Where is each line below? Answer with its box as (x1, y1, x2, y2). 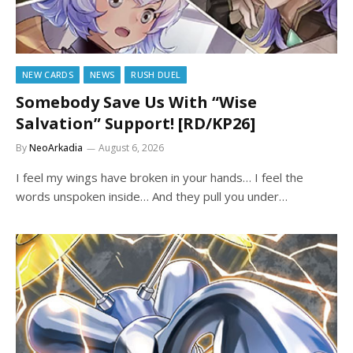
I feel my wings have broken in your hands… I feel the (16, 169, 303, 185)
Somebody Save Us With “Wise (16, 91, 257, 113)
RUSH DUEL (131, 68, 181, 80)
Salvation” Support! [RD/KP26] (16, 112, 255, 134)
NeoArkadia (29, 140, 83, 154)
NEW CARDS (22, 68, 73, 80)
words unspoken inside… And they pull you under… (16, 188, 288, 204)
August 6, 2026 (98, 140, 164, 154)
